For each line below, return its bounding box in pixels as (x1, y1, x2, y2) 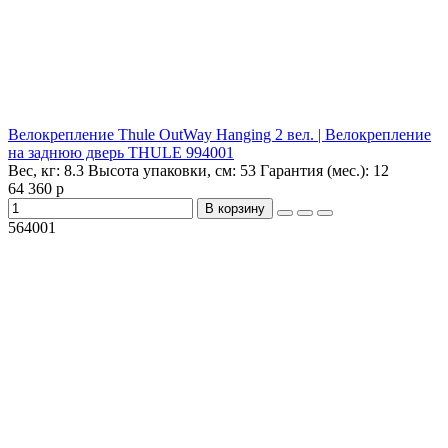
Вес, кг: (8, 162, 64, 180)
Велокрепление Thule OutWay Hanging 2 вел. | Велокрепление (8, 126, 431, 144)
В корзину (205, 201, 265, 217)
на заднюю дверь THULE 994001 (8, 144, 234, 162)
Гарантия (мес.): (256, 162, 373, 180)
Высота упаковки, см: (84, 162, 240, 180)
